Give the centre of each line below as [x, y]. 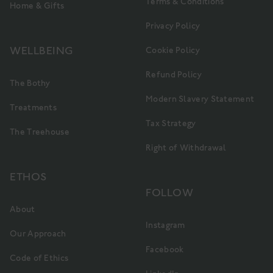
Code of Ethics [39, 258]
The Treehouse [40, 132]
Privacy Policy [173, 26]
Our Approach [38, 234]
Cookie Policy [173, 50]
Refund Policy [174, 75]
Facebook [165, 250]
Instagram [165, 225]
